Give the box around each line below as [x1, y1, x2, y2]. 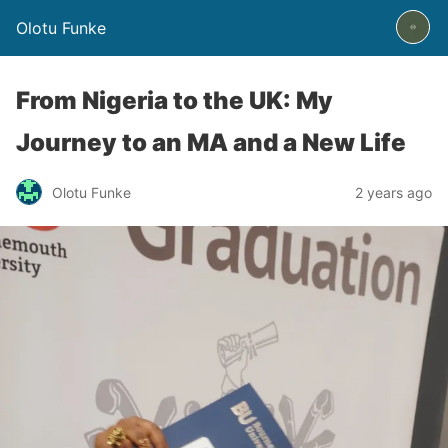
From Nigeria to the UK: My [16, 86, 333, 115]
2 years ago [355, 183, 432, 201]
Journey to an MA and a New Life [16, 128, 406, 157]
